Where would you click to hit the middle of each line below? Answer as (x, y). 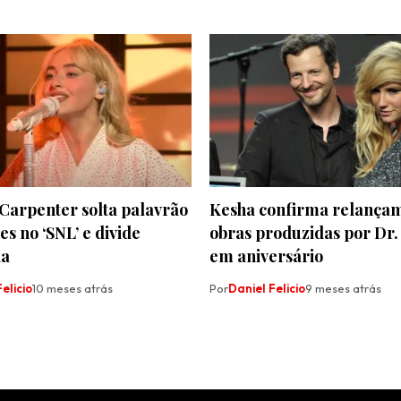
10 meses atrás (73, 288)
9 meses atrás (343, 288)
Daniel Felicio (267, 288)
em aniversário (266, 256)
